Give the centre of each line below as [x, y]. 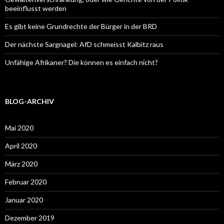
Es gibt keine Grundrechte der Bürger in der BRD [81, 26]
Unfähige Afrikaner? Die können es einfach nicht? [81, 62]
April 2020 [21, 146]
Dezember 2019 [30, 218]
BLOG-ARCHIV [29, 101]
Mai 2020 [19, 128]
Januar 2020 [24, 200]
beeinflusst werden [36, 8]
